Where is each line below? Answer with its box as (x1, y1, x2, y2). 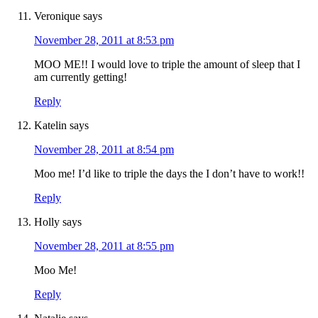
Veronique (34, 10, 80, 23)
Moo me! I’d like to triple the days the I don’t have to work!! (34, 168, 305, 180)
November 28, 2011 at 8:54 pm (34, 143, 174, 156)
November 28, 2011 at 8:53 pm (34, 34, 174, 47)
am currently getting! (34, 71, 127, 84)
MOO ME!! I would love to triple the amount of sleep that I (34, 58, 300, 71)
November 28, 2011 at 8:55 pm (34, 240, 174, 253)
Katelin (34, 119, 67, 132)
